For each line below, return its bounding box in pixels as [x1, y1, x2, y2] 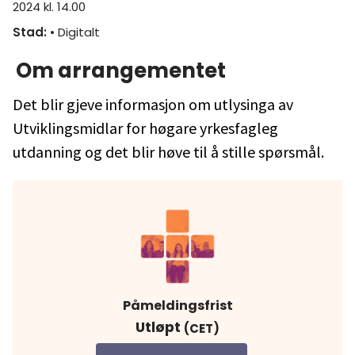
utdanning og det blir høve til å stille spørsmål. [13, 142, 324, 162]
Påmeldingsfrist [122, 296, 233, 315]
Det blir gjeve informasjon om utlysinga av [13, 94, 293, 115]
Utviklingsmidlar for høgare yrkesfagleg [13, 118, 278, 139]
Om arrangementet [16, 56, 226, 86]
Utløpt [136, 318, 181, 338]
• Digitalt [50, 24, 100, 41]
